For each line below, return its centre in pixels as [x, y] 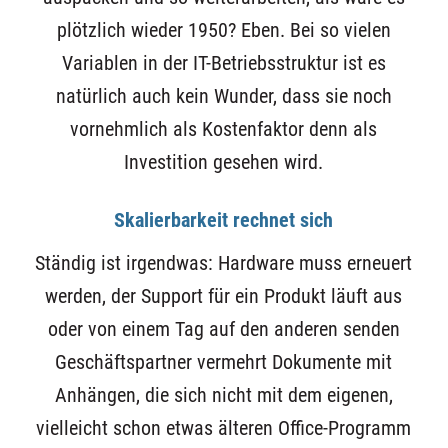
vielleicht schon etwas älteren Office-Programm [224, 429]
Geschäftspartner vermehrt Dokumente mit [224, 363]
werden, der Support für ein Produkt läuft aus [224, 297]
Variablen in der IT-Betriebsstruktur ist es [223, 63]
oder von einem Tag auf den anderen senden [223, 330]
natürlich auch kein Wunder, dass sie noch [223, 96]
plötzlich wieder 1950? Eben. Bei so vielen [223, 30]
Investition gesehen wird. [224, 162]
